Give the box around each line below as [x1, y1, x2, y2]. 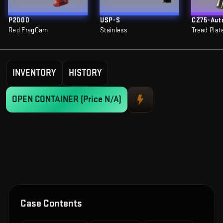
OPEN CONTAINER [12, 94, 81, 105]
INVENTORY [12, 68, 56, 78]
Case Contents [20, 198, 82, 210]
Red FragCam [8, 26, 48, 34]
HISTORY [69, 68, 102, 78]
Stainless [100, 26, 127, 34]
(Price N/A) [81, 94, 121, 105]
